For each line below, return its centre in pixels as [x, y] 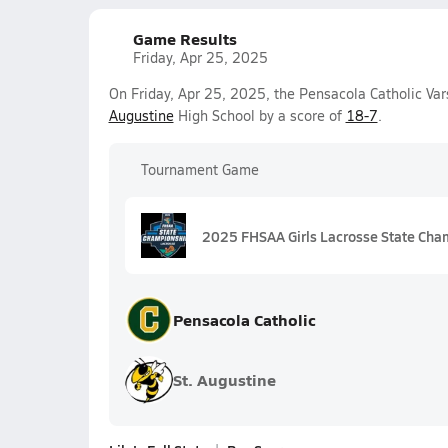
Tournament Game [199, 169]
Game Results [184, 38]
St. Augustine [224, 379]
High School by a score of [259, 115]
